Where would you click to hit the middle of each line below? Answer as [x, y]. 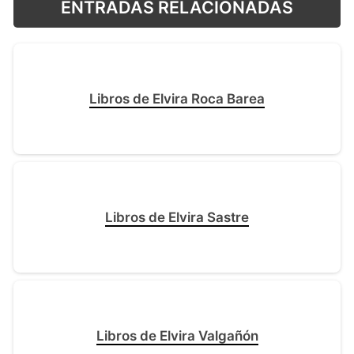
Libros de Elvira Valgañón [177, 336]
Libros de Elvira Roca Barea [177, 99]
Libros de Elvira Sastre [177, 218]
